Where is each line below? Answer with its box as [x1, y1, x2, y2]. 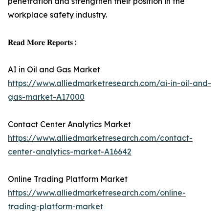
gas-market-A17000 [8, 92, 85, 102]
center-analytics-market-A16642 [8, 147, 131, 156]
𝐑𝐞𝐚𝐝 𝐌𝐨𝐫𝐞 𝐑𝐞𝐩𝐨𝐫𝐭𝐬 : [8, 37, 76, 47]
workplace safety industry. [8, 10, 107, 20]
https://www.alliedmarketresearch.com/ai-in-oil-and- [8, 78, 211, 88]
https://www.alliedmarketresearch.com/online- [8, 188, 186, 197]
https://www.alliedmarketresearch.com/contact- [8, 133, 193, 143]
